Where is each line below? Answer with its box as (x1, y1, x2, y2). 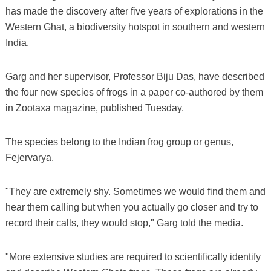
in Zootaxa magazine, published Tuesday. (5, 102, 184, 113)
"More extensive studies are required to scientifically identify (5, 251, 261, 262)
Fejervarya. (5, 152, 54, 163)
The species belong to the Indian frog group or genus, (5, 136, 233, 147)
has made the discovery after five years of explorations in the (5, 5, 263, 16)
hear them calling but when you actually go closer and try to (5, 201, 258, 212)
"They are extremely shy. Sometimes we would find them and (5, 186, 266, 197)
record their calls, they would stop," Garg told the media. (5, 217, 243, 228)
